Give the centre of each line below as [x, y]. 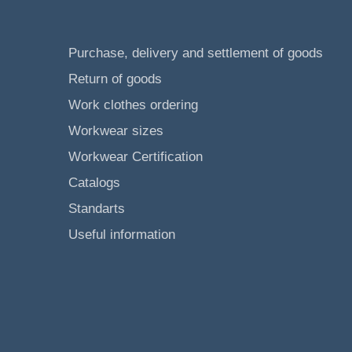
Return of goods [115, 79]
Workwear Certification [136, 156]
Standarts [97, 208]
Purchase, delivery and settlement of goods [196, 53]
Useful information [122, 234]
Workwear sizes [116, 130]
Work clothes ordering [133, 104]
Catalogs [96, 182]
